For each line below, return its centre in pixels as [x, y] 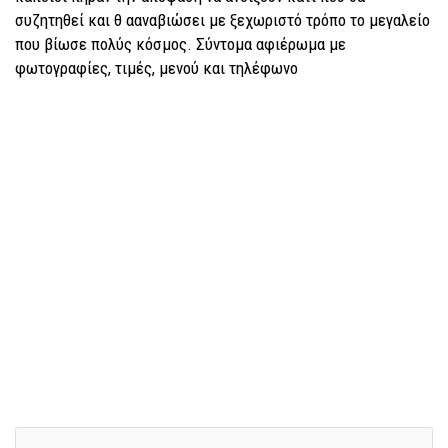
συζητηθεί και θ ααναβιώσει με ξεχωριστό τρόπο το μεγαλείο [222, 20]
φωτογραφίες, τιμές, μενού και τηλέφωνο [156, 68]
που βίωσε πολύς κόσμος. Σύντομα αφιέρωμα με [180, 44]
